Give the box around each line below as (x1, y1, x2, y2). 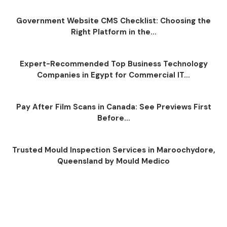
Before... (97, 113, 130, 123)
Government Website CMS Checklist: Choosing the (16, 16, 211, 26)
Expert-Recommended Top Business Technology (19, 59, 208, 69)
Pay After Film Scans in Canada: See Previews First (16, 102, 211, 112)
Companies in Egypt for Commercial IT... (37, 70, 190, 80)
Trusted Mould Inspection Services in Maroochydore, (12, 145, 215, 155)
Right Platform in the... (70, 27, 157, 37)
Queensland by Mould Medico (57, 156, 170, 166)
